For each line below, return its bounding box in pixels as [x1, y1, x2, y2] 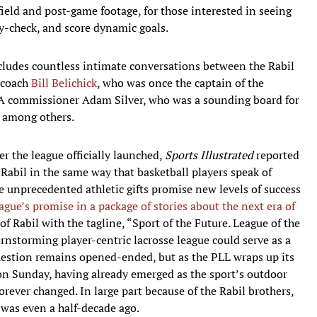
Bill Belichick [31, 74, 97, 91]
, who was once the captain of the [97, 74, 264, 91]
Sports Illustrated [165, 146, 253, 163]
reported [253, 146, 299, 163]
